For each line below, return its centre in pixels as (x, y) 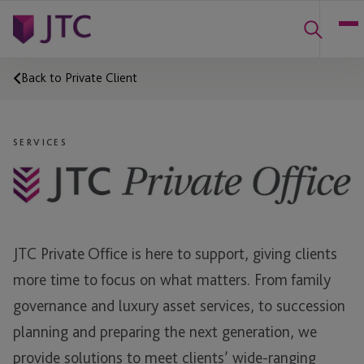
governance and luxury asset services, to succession (179, 305)
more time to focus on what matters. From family (172, 279)
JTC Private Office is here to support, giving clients (175, 253)
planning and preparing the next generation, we (165, 331)
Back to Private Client (79, 78)
